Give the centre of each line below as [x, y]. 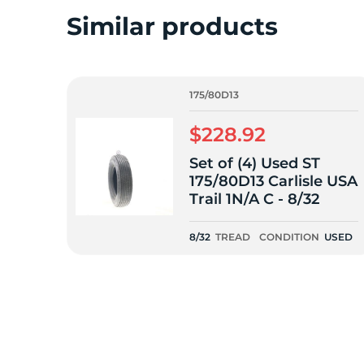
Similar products [172, 26]
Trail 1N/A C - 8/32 [254, 199]
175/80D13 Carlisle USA [273, 181]
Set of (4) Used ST [255, 163]
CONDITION [289, 237]
